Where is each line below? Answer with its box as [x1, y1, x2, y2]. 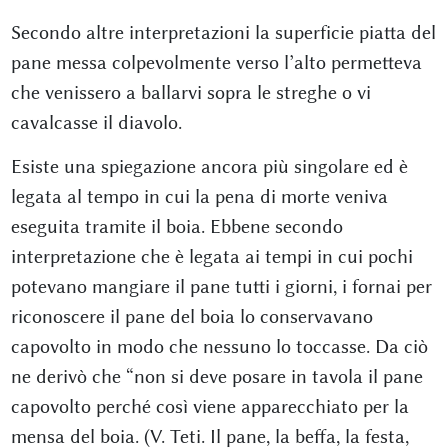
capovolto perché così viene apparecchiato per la [10, 395, 409, 419]
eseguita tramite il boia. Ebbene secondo [10, 215, 343, 239]
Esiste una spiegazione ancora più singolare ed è [10, 155, 408, 179]
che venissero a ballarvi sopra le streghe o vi [10, 81, 371, 105]
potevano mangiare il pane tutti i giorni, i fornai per [10, 275, 432, 299]
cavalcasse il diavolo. [10, 111, 182, 135]
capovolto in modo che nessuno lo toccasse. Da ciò [10, 335, 428, 359]
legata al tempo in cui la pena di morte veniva [10, 185, 388, 209]
